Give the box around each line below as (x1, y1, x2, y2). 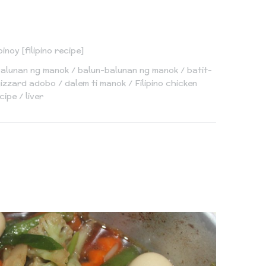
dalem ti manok (65, 77, 126, 90)
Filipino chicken (135, 77, 197, 90)
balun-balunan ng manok (78, 64, 178, 77)
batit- (187, 64, 212, 77)
